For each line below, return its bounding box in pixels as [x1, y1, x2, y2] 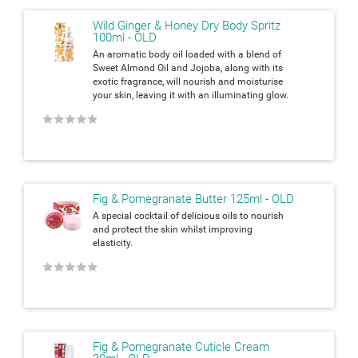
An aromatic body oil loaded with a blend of [93, 48, 281, 60]
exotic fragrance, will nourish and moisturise [93, 75, 283, 87]
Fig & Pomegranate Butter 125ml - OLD [93, 191, 294, 206]
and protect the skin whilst [93, 223, 209, 235]
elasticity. [93, 237, 133, 249]
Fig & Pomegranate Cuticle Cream [93, 339, 269, 354]
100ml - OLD [93, 30, 157, 45]
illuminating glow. [212, 89, 288, 101]
